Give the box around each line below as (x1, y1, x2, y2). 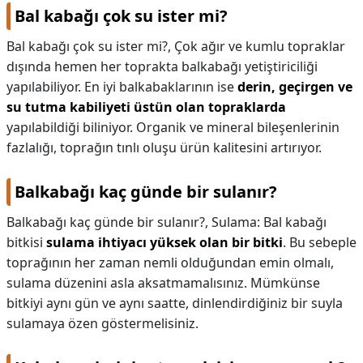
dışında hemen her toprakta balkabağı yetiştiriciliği (6, 58, 318, 75)
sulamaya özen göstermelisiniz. (6, 314, 199, 332)
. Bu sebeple (283, 233, 357, 251)
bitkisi (6, 233, 46, 251)
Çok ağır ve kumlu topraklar (174, 37, 345, 55)
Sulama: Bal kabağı (211, 213, 327, 231)
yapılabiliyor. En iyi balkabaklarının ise (6, 78, 237, 96)
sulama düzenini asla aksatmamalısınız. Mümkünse (6, 274, 320, 292)
